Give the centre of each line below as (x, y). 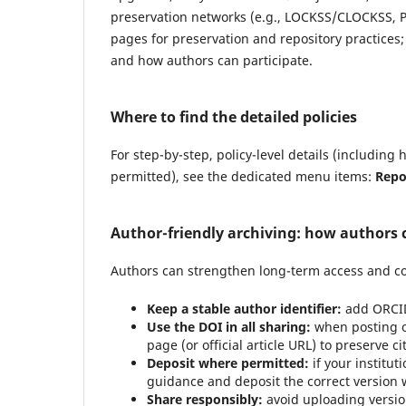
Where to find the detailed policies (234, 117)
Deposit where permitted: (228, 363)
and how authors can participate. (212, 61)
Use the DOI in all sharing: (229, 327)
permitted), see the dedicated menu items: (243, 177)
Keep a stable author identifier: (244, 309)
